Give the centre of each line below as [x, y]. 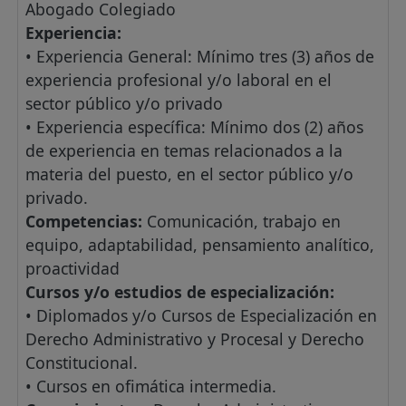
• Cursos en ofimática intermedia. [151, 387]
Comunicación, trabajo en [244, 222]
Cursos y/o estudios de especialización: [180, 292]
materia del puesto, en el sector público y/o [190, 174]
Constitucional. [82, 363]
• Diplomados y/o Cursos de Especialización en [202, 316]
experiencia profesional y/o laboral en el [179, 80]
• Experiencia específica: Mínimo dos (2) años [195, 127]
